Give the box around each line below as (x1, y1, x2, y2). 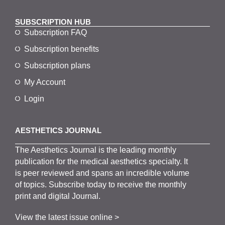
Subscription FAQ (24, 28, 87, 37)
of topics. (15, 180, 49, 189)
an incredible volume (113, 168, 190, 177)
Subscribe (49, 180, 85, 189)
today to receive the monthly (85, 180, 187, 189)
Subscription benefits (24, 44, 99, 53)
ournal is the (74, 145, 120, 154)
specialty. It (149, 157, 188, 166)
